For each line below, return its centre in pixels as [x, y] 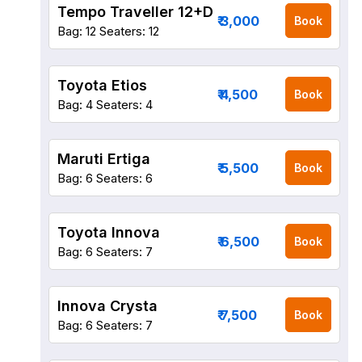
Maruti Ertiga [104, 159]
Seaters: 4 [124, 105]
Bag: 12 [77, 31]
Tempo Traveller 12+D [135, 12]
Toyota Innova [109, 232]
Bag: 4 [75, 105]
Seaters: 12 [129, 31]
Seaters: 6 [124, 178]
